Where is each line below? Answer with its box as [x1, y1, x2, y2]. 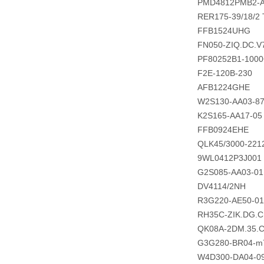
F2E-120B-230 [197, 68, 252, 78]
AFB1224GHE [197, 82, 250, 92]
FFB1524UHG [197, 26, 250, 35]
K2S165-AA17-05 [197, 111, 262, 120]
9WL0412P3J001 [197, 153, 262, 163]
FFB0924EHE [197, 125, 249, 134]
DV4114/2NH [197, 181, 246, 191]
